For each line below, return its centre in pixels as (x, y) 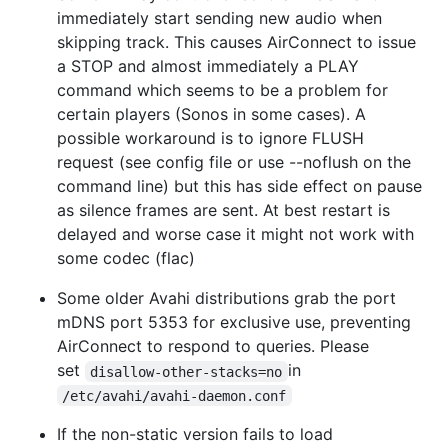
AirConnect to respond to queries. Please (213, 346)
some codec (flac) (126, 258)
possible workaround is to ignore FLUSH (210, 138)
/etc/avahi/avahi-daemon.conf (174, 395)
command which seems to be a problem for (222, 90)
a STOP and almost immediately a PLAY (208, 66)
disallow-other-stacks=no (186, 371)
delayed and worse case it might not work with (235, 234)
